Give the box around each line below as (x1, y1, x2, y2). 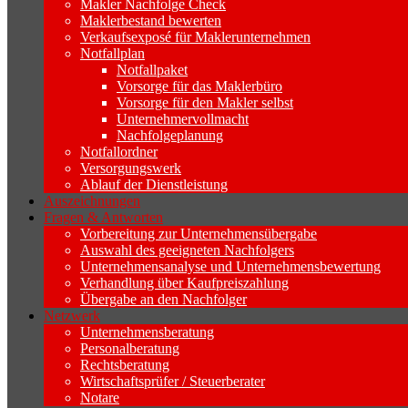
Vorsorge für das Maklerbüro (117, 77, 282, 94)
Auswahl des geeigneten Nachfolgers (80, 241, 294, 258)
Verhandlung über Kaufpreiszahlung (80, 274, 289, 291)
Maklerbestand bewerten (80, 12, 221, 28)
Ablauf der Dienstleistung (80, 176, 228, 192)
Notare (80, 389, 119, 405)
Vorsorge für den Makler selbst (117, 94, 293, 110)
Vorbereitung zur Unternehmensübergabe (80, 225, 317, 241)
